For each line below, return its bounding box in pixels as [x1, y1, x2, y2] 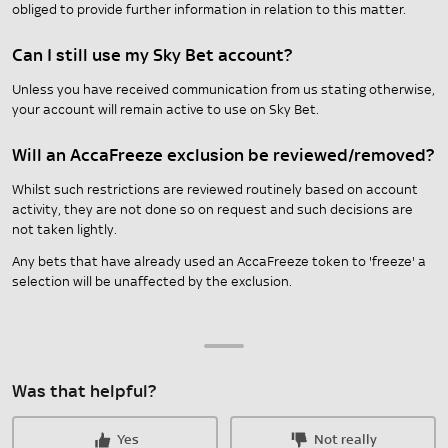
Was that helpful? [12, 380, 157, 404]
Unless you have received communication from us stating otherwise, [12, 81, 435, 99]
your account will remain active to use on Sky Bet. [12, 101, 319, 119]
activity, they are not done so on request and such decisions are [12, 201, 413, 219]
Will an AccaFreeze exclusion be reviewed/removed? [12, 144, 435, 168]
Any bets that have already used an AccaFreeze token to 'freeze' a [12, 253, 426, 271]
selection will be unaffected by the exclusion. [12, 273, 292, 291]
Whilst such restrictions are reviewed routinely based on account [12, 181, 418, 199]
